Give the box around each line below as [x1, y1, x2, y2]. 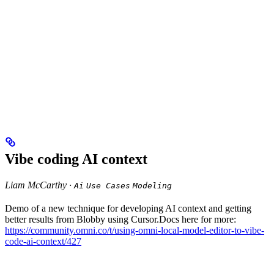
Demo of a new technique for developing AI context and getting [5, 202, 251, 213]
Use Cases [86, 180, 130, 190]
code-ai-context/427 [5, 235, 81, 246]
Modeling [133, 180, 172, 190]
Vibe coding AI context [5, 150, 147, 167]
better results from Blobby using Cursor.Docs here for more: [5, 213, 236, 224]
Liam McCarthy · [5, 179, 74, 190]
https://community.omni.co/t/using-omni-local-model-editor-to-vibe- [5, 224, 264, 235]
